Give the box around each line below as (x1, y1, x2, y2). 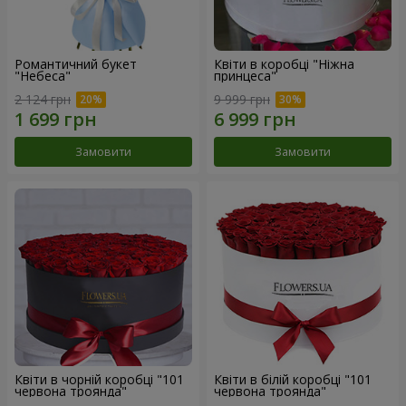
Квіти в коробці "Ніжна (214, 55, 354, 73)
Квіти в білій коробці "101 (214, 370, 372, 388)
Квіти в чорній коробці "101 (14, 370, 184, 388)
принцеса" (214, 67, 276, 85)
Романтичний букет (14, 55, 137, 73)
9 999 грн (214, 90, 270, 108)
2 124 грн (14, 90, 71, 108)
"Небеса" (14, 67, 71, 85)
